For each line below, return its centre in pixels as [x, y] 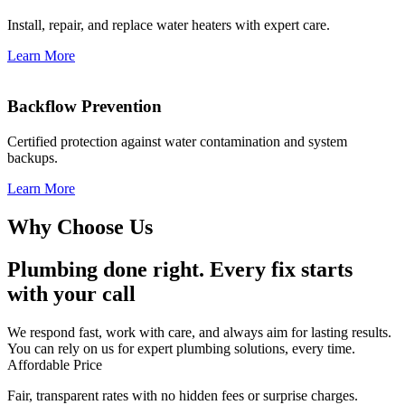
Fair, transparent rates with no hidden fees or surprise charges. [183, 395]
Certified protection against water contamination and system [177, 142]
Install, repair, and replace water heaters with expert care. [169, 24]
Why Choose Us [80, 226]
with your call [71, 293]
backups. [33, 158]
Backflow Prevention [85, 107]
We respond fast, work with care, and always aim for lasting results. [199, 332]
